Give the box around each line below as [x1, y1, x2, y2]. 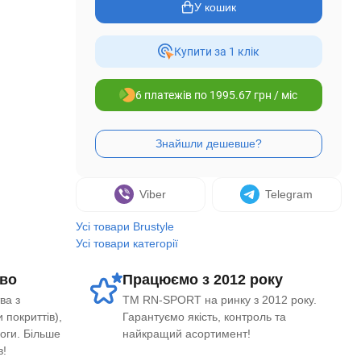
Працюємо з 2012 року [122, 272, 283, 288]
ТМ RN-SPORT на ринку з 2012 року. [122, 293, 317, 306]
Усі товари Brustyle [75, 220, 174, 233]
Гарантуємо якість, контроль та [122, 310, 286, 323]
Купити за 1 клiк [173, 45, 259, 58]
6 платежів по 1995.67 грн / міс [135, 89, 298, 102]
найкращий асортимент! [122, 327, 251, 340]
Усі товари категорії [75, 237, 178, 250]
